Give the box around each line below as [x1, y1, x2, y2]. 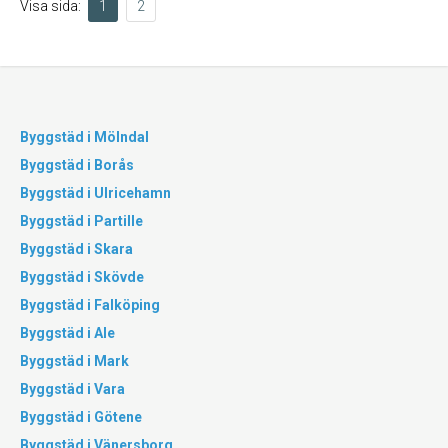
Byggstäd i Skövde [20, 269, 144, 285]
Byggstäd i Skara [20, 241, 133, 257]
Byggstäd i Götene [20, 409, 142, 425]
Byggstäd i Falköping [20, 297, 160, 313]
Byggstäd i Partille [20, 213, 143, 229]
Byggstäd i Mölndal [20, 129, 149, 145]
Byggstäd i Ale [20, 325, 115, 341]
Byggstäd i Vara [20, 381, 125, 397]
